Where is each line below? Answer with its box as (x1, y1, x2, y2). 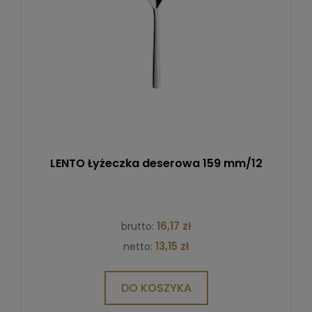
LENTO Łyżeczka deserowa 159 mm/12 (49, 155, 263, 171)
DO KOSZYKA (120, 279, 192, 296)
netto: (123, 239, 155, 253)
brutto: (121, 219, 157, 233)
